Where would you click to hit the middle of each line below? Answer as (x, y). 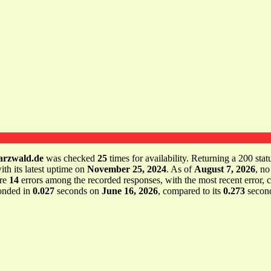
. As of (180, 169)
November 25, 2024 (127, 169)
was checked (70, 158)
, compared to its (191, 191)
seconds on (78, 191)
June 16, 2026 (130, 191)
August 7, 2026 (225, 169)
